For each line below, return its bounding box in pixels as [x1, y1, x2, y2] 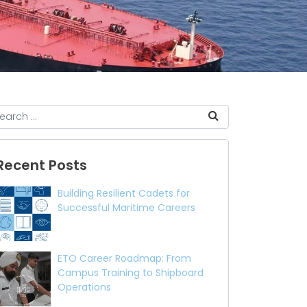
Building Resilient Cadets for [58, 186, 190, 200]
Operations [58, 280, 111, 294]
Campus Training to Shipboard [58, 265, 204, 280]
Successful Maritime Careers [58, 200, 195, 214]
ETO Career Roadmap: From [58, 251, 191, 265]
